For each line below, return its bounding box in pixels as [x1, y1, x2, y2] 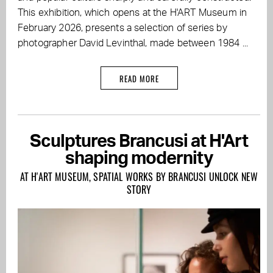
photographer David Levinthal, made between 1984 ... [18, 38, 249, 49]
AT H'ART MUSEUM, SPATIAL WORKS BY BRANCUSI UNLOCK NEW [19, 169, 258, 185]
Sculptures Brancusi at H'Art [30, 133, 248, 151]
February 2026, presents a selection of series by [18, 23, 227, 34]
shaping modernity [65, 150, 213, 168]
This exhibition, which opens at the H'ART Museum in [18, 8, 247, 18]
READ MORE [119, 73, 159, 85]
